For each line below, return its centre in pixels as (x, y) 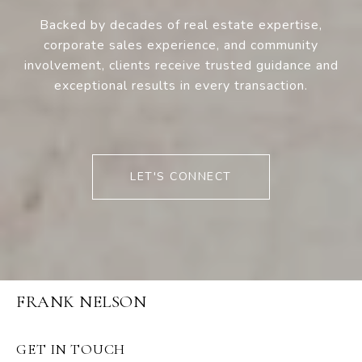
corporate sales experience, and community (181, 46)
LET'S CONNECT (181, 177)
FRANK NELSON (81, 302)
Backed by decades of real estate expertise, (181, 25)
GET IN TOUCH (71, 349)
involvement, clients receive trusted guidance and (181, 66)
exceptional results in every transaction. (181, 86)
